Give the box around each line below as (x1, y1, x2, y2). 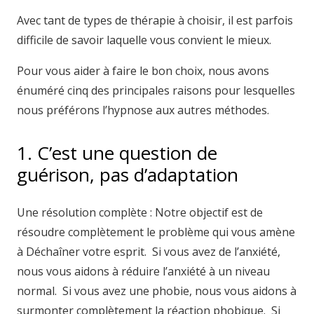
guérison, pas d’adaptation (17, 162, 238, 187)
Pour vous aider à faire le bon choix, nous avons (17, 63, 269, 78)
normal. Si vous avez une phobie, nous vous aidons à (17, 283, 296, 299)
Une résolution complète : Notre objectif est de (17, 205, 263, 220)
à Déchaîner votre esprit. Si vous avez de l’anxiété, (17, 244, 280, 259)
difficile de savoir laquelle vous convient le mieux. (17, 32, 271, 48)
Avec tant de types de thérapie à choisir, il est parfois (17, 13, 293, 28)
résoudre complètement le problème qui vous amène (17, 224, 295, 240)
